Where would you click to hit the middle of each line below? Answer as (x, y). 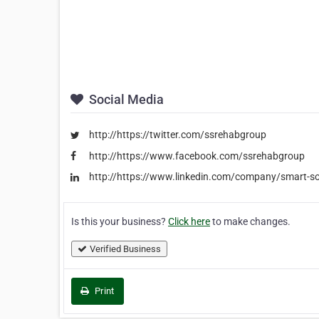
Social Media (125, 100)
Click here (189, 221)
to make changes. (250, 221)
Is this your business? (120, 221)
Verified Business (125, 249)
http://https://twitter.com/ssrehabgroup (178, 135)
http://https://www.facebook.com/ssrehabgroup (197, 156)
